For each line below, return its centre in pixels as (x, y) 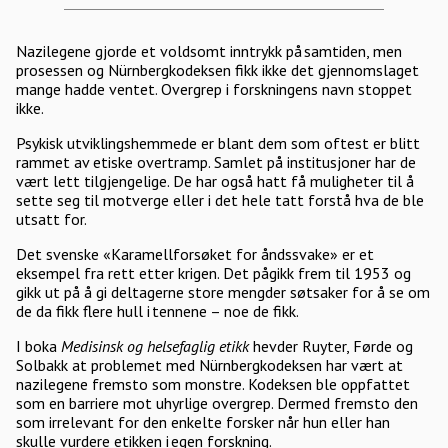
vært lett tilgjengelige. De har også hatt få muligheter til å (215, 181)
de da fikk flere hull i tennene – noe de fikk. (159, 311)
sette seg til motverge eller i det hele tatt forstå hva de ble (220, 200)
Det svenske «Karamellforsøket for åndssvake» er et (195, 254)
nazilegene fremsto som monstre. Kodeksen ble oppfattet (213, 384)
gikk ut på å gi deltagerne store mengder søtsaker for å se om (223, 292)
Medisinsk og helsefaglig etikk (155, 346)
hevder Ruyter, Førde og (331, 346)
